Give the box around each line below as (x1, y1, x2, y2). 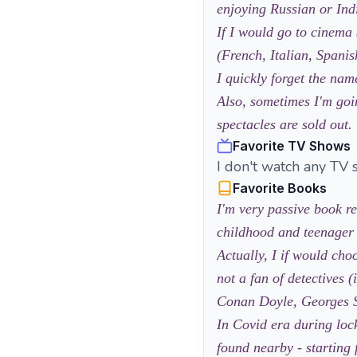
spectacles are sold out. (217, 116, 352, 132)
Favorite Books (233, 180, 327, 196)
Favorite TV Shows (233, 138, 351, 154)
